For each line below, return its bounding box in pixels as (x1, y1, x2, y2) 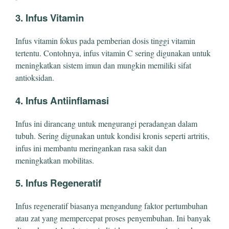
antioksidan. (15, 72, 54, 83)
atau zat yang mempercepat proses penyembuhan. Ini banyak (15, 213, 211, 224)
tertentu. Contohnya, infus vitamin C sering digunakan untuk (15, 48, 211, 59)
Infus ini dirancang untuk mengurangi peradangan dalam (15, 118, 197, 129)
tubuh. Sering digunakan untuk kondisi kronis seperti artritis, (15, 130, 210, 141)
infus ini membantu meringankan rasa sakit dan (15, 142, 167, 153)
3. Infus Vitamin (15, 11, 84, 25)
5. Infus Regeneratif (15, 176, 101, 190)
